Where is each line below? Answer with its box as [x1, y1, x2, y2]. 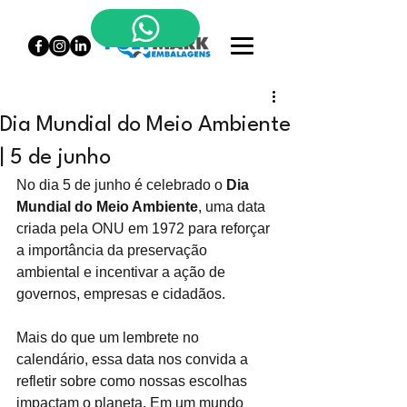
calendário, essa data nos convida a [16, 352, 252, 367]
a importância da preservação [16, 243, 211, 258]
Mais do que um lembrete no [16, 330, 203, 345]
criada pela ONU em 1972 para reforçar [16, 221, 273, 236]
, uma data [198, 199, 269, 214]
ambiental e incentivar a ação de [16, 264, 229, 280]
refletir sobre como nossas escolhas [16, 373, 251, 389]
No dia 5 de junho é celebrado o [16, 177, 223, 193]
